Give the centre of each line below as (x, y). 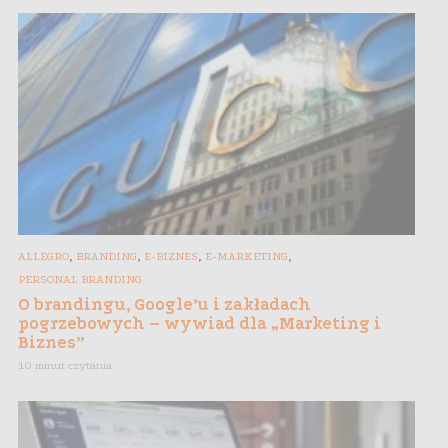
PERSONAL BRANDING (80, 280)
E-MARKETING (246, 257)
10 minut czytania (65, 366)
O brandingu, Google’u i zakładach (164, 305)
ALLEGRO (43, 257)
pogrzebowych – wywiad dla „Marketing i (199, 324)
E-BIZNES (171, 257)
